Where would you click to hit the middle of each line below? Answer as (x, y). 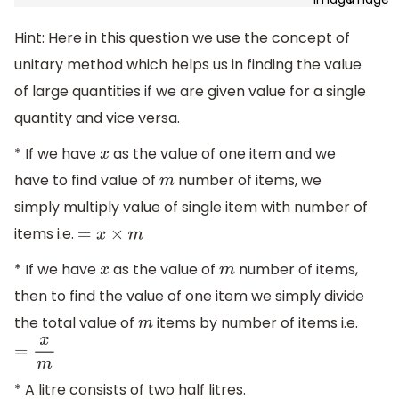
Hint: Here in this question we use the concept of (182, 38)
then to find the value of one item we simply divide (189, 296)
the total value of (76, 322)
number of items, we (248, 181)
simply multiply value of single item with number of (191, 208)
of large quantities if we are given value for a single (190, 92)
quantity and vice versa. (97, 118)
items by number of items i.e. (256, 322)
